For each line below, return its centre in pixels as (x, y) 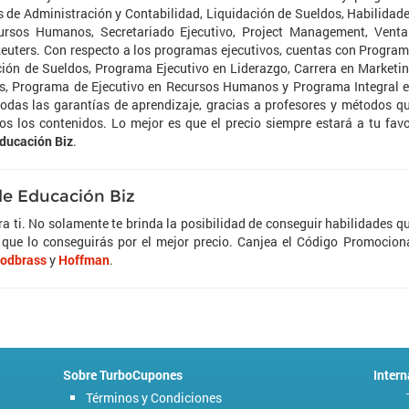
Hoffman (84, 260)
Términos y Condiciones (154, 398)
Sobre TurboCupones (123, 375)
